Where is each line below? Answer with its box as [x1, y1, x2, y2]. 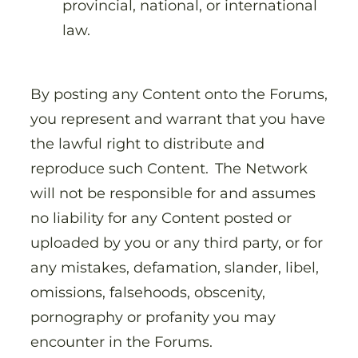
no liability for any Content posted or [30, 208, 292, 227]
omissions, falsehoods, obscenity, [30, 282, 265, 301]
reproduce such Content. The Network [30, 158, 308, 177]
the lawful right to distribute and [30, 133, 265, 153]
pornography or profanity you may [30, 307, 276, 326]
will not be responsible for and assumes [30, 183, 316, 202]
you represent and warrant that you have [30, 109, 325, 128]
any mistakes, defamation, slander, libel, [30, 257, 319, 276]
